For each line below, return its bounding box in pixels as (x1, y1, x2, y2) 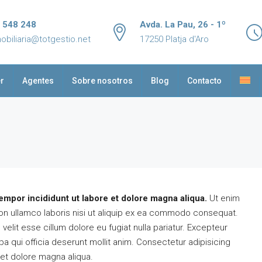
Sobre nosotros (72, 76, 133, 85)
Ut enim (207, 193, 240, 204)
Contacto (187, 76, 222, 85)
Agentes (22, 76, 54, 85)
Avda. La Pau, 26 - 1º (140, 19, 226, 30)
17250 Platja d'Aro (140, 34, 209, 44)
